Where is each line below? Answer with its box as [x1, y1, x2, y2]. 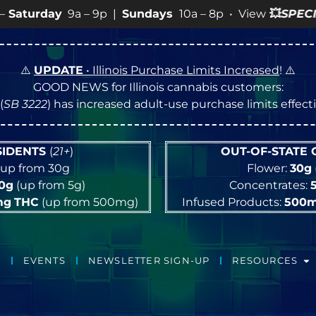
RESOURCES [232, 255, 298, 267]
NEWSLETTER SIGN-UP [87, 255, 210, 267]
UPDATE [34, 63, 83, 77]
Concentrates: [229, 178, 310, 192]
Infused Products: [182, 195, 285, 209]
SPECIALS [154, 7, 216, 20]
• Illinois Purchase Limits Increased [83, 63, 279, 77]
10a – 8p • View [49, 7, 140, 20]
